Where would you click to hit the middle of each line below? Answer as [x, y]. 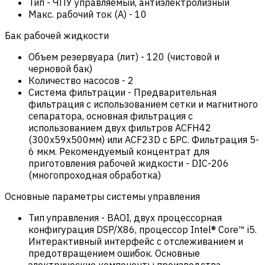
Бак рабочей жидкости [57, 35]
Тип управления [64, 217]
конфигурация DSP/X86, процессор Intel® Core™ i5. [143, 229]
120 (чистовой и [183, 56]
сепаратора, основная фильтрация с [111, 116]
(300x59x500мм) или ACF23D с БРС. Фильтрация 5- [144, 139]
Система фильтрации [77, 92]
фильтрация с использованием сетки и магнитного [143, 104]
